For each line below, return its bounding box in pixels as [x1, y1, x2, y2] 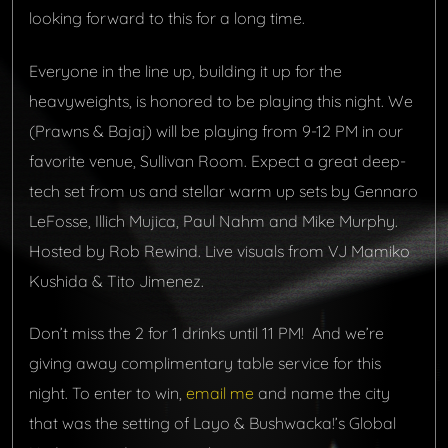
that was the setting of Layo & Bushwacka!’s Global [29, 412, 396, 433]
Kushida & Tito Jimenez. [29, 270, 204, 291]
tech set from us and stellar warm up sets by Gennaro [29, 180, 418, 201]
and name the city [254, 382, 390, 403]
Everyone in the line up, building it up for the [29, 60, 342, 81]
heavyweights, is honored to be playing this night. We [29, 90, 413, 111]
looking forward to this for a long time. [29, 8, 305, 29]
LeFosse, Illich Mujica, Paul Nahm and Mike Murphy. [29, 210, 398, 231]
